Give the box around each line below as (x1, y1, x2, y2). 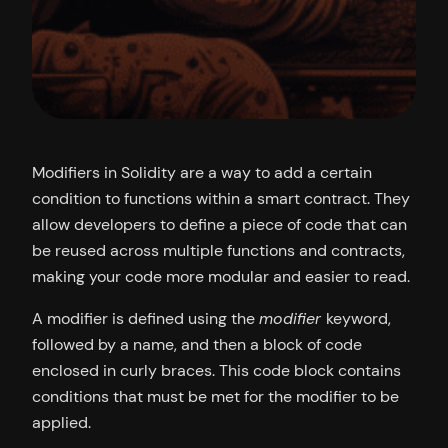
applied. (32, 412, 91, 433)
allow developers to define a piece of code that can (32, 213, 407, 235)
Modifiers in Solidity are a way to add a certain (32, 161, 372, 183)
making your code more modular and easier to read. (32, 265, 410, 287)
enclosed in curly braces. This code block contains (32, 360, 401, 381)
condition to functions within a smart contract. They (32, 187, 410, 209)
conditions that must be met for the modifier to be (32, 386, 399, 407)
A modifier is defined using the (32, 308, 259, 329)
